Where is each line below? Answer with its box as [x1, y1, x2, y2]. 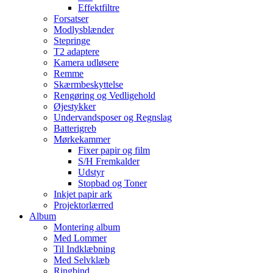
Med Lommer [54, 232, 107, 243]
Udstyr [78, 166, 104, 177]
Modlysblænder [54, 24, 114, 35]
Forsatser [54, 13, 88, 24]
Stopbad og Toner [78, 177, 147, 188]
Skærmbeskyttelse [54, 79, 123, 90]
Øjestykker [54, 101, 96, 112]
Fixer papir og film [78, 144, 150, 155]
